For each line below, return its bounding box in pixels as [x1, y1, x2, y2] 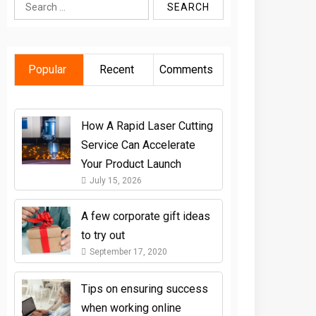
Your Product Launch [80, 157, 181, 171]
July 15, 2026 [89, 175, 142, 186]
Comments [159, 62, 214, 76]
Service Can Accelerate [80, 138, 195, 152]
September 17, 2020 [89, 246, 167, 257]
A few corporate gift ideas [80, 209, 210, 223]
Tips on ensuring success [80, 281, 208, 296]
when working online [80, 300, 181, 315]
